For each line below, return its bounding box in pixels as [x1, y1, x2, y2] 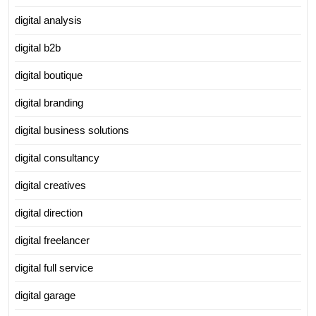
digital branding [15, 97, 83, 109]
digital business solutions [15, 124, 129, 136]
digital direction [15, 207, 83, 219]
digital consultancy [15, 152, 99, 164]
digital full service [15, 262, 93, 274]
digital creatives [15, 179, 86, 191]
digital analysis [15, 14, 82, 26]
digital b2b [15, 42, 61, 54]
